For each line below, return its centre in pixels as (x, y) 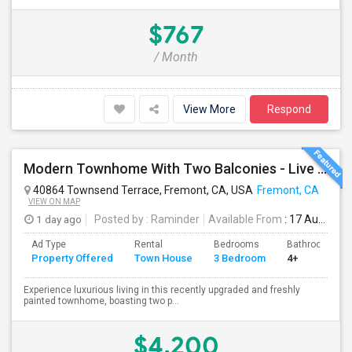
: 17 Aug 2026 (300, 219)
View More (209, 109)
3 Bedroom (240, 258)
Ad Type (49, 244)
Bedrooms (236, 244)
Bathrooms (311, 244)
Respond (289, 109)
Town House (163, 258)
